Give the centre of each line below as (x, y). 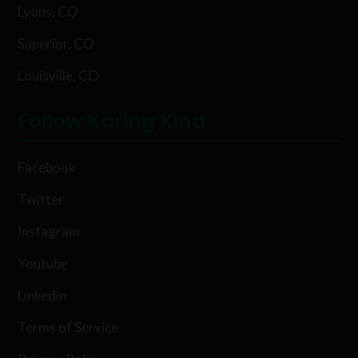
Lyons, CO (48, 11)
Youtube (43, 263)
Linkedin (42, 295)
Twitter (41, 199)
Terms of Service (68, 327)
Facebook (47, 167)
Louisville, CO (59, 75)
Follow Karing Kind (112, 121)
